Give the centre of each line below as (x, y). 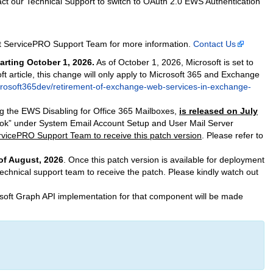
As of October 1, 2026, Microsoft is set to (174, 62)
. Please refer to (232, 135)
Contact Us (214, 44)
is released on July (218, 111)
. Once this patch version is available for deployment (164, 160)
